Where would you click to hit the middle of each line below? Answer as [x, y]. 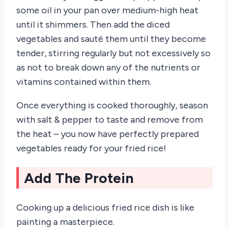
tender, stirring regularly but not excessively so [113, 53]
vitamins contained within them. [84, 82]
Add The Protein [79, 178]
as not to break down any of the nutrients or [108, 67]
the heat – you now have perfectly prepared [108, 134]
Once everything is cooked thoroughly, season [112, 105]
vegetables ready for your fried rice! [91, 148]
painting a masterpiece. [65, 222]
